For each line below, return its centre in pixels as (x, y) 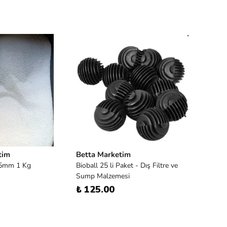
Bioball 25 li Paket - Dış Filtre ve (127, 165)
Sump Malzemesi (103, 176)
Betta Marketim (103, 155)
